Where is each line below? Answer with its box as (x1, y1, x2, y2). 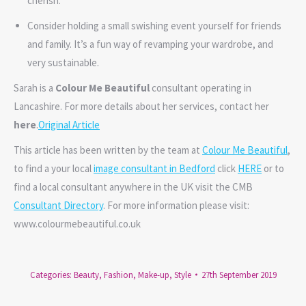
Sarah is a (14, 81, 55, 94)
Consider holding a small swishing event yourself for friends (27, 18, 281, 32)
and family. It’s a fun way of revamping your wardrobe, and (27, 37, 273, 51)
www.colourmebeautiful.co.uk (14, 217, 141, 230)
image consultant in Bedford (94, 161, 215, 175)
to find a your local (14, 161, 94, 175)
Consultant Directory (14, 198, 103, 212)
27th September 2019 (201, 268, 277, 281)
